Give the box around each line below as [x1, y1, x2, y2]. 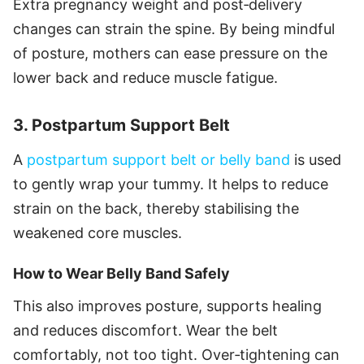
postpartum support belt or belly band [27, 150, 290, 168]
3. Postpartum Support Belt [13, 115, 230, 135]
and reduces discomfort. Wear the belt [13, 321, 278, 339]
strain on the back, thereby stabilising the [13, 199, 299, 217]
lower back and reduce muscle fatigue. [13, 68, 278, 86]
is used [290, 150, 341, 168]
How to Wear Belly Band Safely [13, 264, 230, 282]
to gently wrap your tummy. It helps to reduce [13, 175, 328, 193]
